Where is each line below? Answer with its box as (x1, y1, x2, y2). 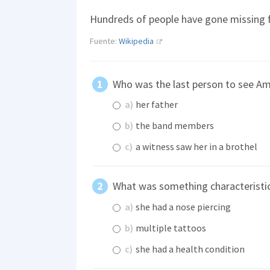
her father (134, 98, 178, 111)
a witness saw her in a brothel (134, 140, 257, 153)
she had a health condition (134, 242, 245, 255)
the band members (134, 119, 214, 132)
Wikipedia (119, 35, 154, 46)
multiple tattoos (134, 221, 206, 234)
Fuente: (90, 35, 119, 46)
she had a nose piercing (134, 200, 231, 213)
